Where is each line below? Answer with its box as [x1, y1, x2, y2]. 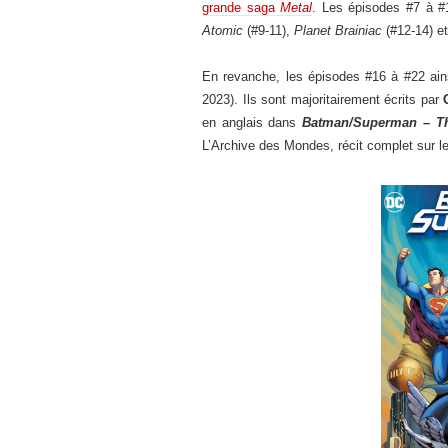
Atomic [202, 23, 243, 38]
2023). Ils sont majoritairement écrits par [202, 92, 444, 107]
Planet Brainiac [294, 23, 382, 38]
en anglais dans [202, 115, 303, 130]
